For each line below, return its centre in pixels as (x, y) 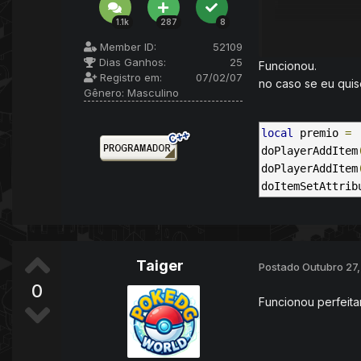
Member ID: (127, 47)
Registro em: (129, 78)
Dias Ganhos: (131, 62)
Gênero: (104, 93)
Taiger (160, 266)
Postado (280, 266)
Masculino (151, 93)
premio (319, 133)
